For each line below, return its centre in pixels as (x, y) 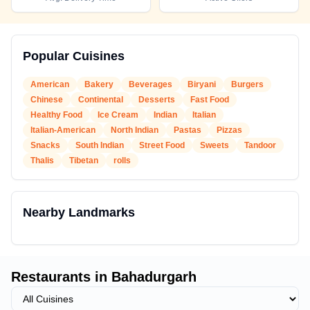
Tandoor (260, 145)
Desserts (157, 100)
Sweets (215, 145)
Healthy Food (56, 115)
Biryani (202, 84)
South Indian (100, 145)
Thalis (42, 161)
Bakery (99, 84)
